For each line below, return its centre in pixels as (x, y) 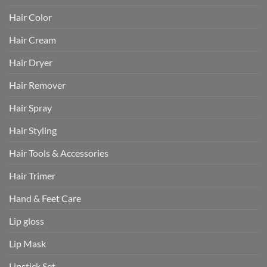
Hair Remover (37, 85)
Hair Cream (32, 40)
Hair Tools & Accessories (59, 153)
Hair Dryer (31, 63)
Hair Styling (33, 131)
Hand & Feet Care (45, 198)
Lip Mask (27, 244)
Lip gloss (27, 221)
